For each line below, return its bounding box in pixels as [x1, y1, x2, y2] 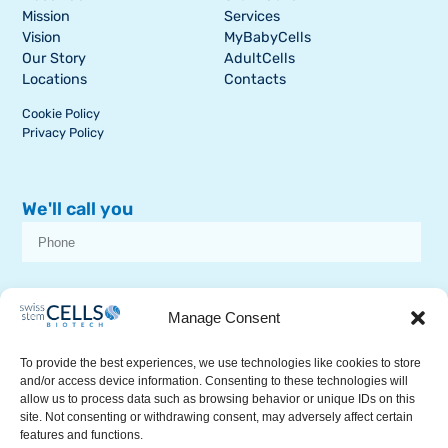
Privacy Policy [22, 125, 105, 141]
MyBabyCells [224, 29, 311, 47]
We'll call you [22, 198, 134, 221]
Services [224, 8, 280, 26]
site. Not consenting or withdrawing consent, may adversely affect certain [20, 410, 413, 424]
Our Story [22, 50, 87, 68]
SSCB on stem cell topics [40, 308, 174, 321]
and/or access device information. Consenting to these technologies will [20, 374, 408, 388]
